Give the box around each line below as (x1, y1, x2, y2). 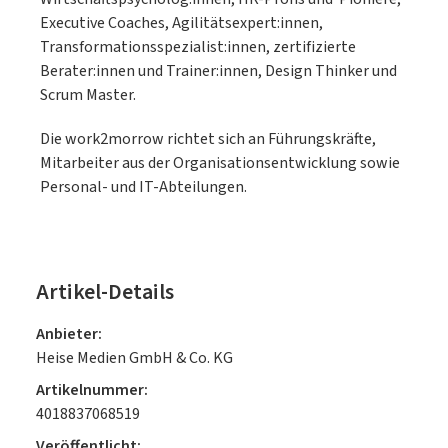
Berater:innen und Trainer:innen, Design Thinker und (40, 60, 397, 82)
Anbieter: (36, 323, 102, 345)
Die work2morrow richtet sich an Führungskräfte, (40, 128, 376, 150)
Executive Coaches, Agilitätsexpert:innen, (40, 12, 323, 34)
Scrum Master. (40, 84, 136, 106)
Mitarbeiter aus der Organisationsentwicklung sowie (40, 152, 400, 174)
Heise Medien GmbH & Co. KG (36, 347, 233, 369)
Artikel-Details (36, 277, 174, 308)
